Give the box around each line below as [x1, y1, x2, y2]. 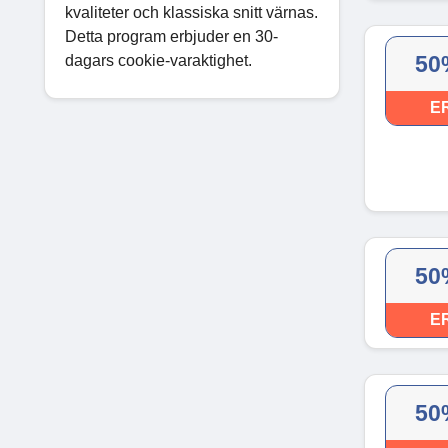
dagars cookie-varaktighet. [65, 51, 252, 69]
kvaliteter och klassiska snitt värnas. [65, 3, 318, 21]
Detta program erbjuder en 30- [65, 27, 278, 45]
